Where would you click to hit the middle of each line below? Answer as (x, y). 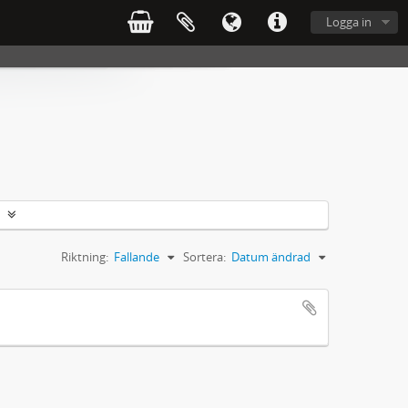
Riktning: (85, 257)
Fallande (137, 257)
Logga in (349, 22)
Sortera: (204, 257)
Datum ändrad (271, 257)
